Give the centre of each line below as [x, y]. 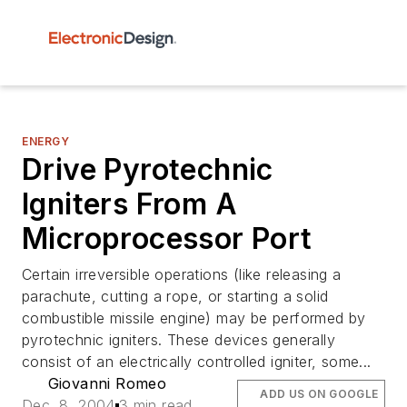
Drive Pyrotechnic [148, 169]
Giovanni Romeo [107, 383]
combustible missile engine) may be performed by [194, 318]
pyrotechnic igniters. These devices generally [179, 340]
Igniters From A [129, 204]
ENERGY [46, 141]
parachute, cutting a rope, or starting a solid [175, 296]
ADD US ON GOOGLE [319, 394]
